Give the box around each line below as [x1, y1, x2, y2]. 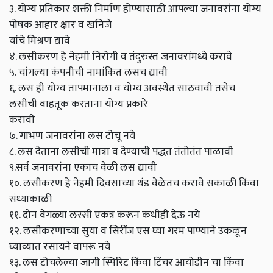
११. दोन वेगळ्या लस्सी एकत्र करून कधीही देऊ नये [9, 206, 200, 224]
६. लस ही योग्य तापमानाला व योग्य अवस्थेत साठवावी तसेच [9, 79, 235, 97]
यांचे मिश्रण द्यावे [9, 32, 70, 50]
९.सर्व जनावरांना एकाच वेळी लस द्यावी [9, 158, 157, 177]
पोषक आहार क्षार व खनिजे [9, 16, 112, 34]
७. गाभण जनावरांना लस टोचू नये [9, 127, 135, 145]
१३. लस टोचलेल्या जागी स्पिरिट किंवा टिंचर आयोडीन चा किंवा [9, 253, 244, 272]
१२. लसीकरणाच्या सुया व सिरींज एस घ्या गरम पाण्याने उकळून [9, 222, 247, 240]
